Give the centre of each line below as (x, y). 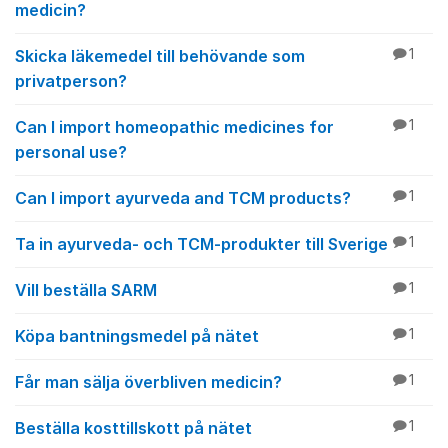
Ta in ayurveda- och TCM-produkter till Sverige (201, 244)
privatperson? (71, 81)
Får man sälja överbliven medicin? (148, 382)
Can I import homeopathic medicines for (174, 127)
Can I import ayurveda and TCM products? (183, 198)
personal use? (71, 152)
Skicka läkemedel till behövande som (160, 56)
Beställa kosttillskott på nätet (133, 428)
